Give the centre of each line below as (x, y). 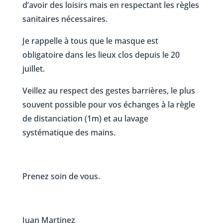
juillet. (33, 69)
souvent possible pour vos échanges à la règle (109, 105)
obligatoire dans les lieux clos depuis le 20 (101, 55)
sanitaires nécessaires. (65, 19)
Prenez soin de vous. (61, 176)
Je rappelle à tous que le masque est (90, 41)
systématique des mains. (69, 133)
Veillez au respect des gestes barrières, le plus (109, 91)
